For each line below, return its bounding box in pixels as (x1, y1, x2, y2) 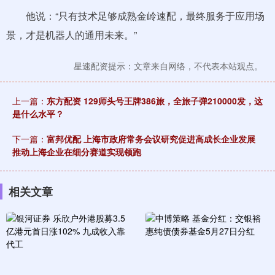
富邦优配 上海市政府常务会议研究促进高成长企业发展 (47, 133, 255, 145)
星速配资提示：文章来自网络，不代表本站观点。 (74, 60, 263, 72)
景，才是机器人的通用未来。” (6, 28, 137, 42)
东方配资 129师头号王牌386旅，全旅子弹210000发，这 (47, 95, 263, 107)
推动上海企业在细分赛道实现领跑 (12, 145, 141, 158)
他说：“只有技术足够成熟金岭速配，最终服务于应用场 (6, 9, 265, 23)
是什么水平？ (12, 107, 64, 120)
